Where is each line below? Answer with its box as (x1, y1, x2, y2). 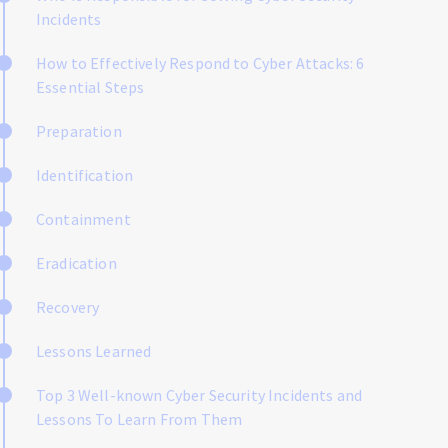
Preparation (36, 121, 122, 141)
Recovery (36, 297, 100, 317)
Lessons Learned (36, 341, 152, 361)
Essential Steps (36, 77, 145, 97)
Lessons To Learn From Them (36, 409, 243, 429)
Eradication (36, 253, 117, 273)
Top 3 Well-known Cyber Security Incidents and (36, 385, 363, 405)
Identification (36, 165, 134, 185)
